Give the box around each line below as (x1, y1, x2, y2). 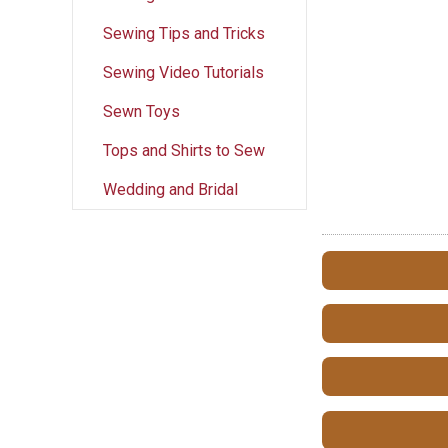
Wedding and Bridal (103, 179, 238, 199)
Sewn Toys (103, 101, 180, 121)
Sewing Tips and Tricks (103, 23, 265, 43)
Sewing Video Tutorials (103, 62, 264, 82)
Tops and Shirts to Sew (103, 140, 265, 160)
